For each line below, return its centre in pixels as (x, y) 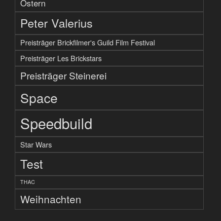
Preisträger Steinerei (63, 75)
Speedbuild (56, 123)
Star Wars (36, 144)
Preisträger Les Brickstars (61, 58)
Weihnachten (51, 199)
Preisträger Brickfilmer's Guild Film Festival (88, 42)
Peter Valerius (56, 22)
